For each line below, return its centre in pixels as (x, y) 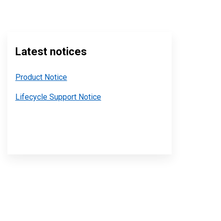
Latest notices (51, 52)
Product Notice (41, 77)
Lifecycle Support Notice (58, 97)
